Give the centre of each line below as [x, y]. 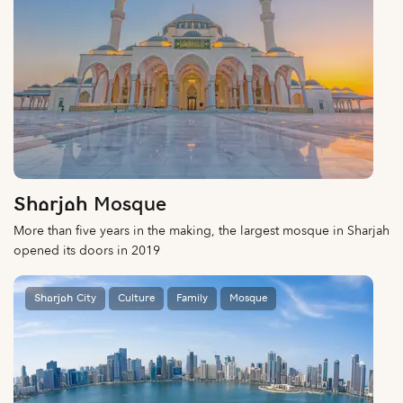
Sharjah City [65, 298]
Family [192, 298]
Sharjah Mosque [90, 205]
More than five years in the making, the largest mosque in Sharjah [201, 230]
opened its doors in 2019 [87, 250]
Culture [136, 298]
